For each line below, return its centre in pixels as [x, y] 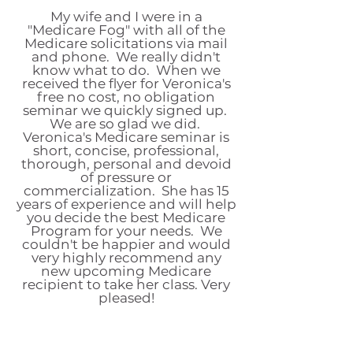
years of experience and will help [126, 204]
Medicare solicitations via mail [126, 43]
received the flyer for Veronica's [126, 84]
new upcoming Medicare [126, 271]
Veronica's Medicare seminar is [126, 137]
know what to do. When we [126, 70]
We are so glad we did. [126, 124]
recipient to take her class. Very [126, 284]
